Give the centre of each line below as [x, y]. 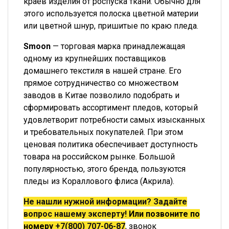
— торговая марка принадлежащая [118, 46]
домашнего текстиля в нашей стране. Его [102, 71]
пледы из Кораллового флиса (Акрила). [99, 181]
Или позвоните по [164, 214]
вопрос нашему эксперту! [75, 214]
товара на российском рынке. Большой [99, 157]
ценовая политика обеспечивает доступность [111, 144]
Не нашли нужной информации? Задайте [105, 202]
